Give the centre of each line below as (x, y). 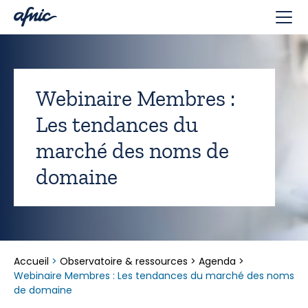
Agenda (217, 261)
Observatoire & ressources (124, 261)
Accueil (33, 261)
